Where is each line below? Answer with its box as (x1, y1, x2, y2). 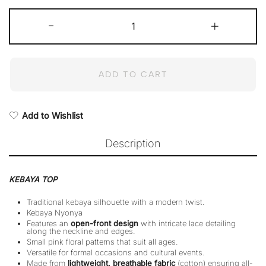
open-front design (71, 218, 138, 229)
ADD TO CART (98, 69, 168, 80)
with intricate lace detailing (138, 218, 236, 229)
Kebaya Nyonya (27, 208, 83, 218)
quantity (132, 38, 161, 48)
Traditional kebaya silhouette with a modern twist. (27, 197, 205, 207)
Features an (27, 218, 71, 229)
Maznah (132, 7, 161, 17)
